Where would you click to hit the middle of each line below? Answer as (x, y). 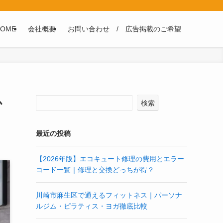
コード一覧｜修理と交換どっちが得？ (95, 170)
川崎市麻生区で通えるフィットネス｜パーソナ (109, 195)
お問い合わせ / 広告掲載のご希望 (124, 29)
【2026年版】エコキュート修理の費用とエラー (110, 159)
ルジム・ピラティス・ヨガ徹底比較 (92, 206)
